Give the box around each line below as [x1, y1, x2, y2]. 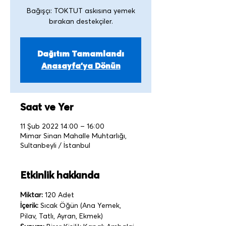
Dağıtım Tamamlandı [37, 50, 124, 58]
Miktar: [20, 192, 43, 199]
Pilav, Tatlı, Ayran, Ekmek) [20, 213, 103, 220]
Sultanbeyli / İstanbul [20, 142, 90, 149]
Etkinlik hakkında [20, 171, 99, 181]
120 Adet [43, 192, 74, 199]
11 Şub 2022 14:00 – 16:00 [20, 123, 104, 130]
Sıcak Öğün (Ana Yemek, [38, 202, 123, 209]
